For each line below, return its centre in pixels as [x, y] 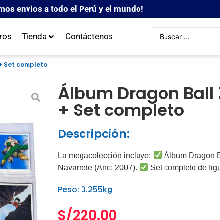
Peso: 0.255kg [85, 189]
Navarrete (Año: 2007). [97, 167]
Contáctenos [89, 37]
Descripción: [94, 133]
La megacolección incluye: [104, 155]
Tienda [34, 37]
